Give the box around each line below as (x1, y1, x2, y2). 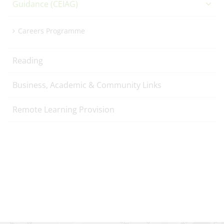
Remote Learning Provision (12, 104, 114, 115)
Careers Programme (18, 26, 85, 35)
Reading (12, 55, 43, 66)
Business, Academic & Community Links (12, 79, 161, 90)
